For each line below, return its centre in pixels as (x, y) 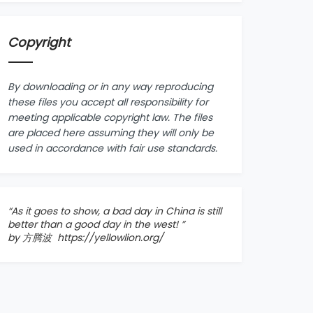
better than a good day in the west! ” (96, 224)
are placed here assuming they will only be (111, 133)
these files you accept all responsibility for (108, 102)
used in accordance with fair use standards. (113, 148)
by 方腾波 (30, 238)
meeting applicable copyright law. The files (110, 117)
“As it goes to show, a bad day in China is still (115, 211)
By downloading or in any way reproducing (111, 87)
